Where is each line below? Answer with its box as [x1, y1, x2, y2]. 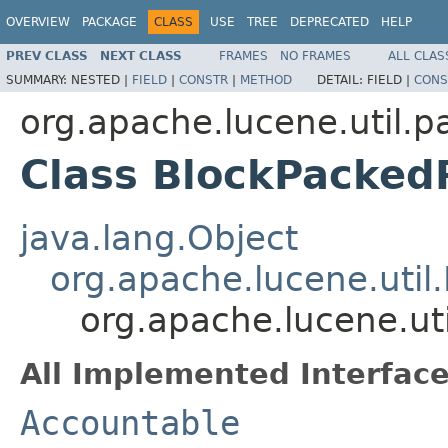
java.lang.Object [20, 217, 298, 258]
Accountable [20, 402, 240, 443]
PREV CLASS [6, 48, 88, 63]
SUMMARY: [6, 72, 71, 87]
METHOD [240, 72, 292, 87]
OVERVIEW [6, 15, 70, 29]
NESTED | [71, 72, 132, 87]
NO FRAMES [280, 48, 351, 63]
